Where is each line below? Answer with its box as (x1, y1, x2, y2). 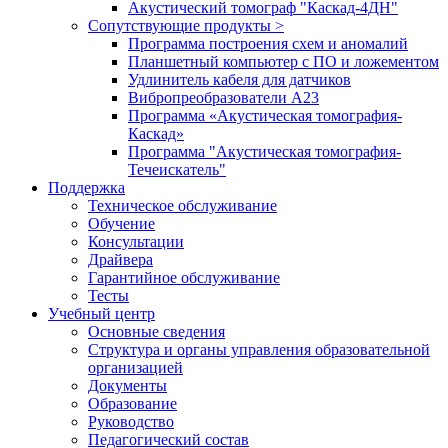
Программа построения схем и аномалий (128, 35, 408, 52)
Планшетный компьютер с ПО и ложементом (128, 53, 439, 70)
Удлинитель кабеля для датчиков (128, 71, 351, 88)
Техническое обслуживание (88, 197, 277, 214)
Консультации (88, 233, 184, 250)
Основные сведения (88, 323, 225, 340)
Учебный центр (48, 305, 155, 322)
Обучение (88, 215, 155, 232)
